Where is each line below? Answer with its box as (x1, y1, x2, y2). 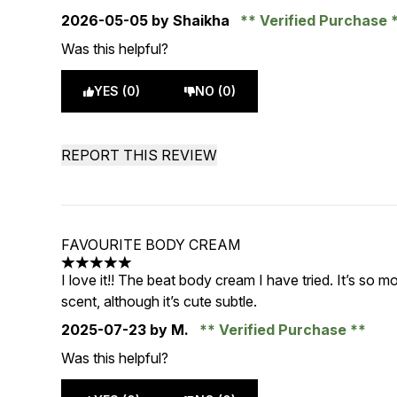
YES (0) (94, 83, 141, 98)
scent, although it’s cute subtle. (61, 292, 258, 310)
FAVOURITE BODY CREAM (61, 236, 241, 253)
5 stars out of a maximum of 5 (60, 262, 252, 281)
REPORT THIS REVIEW (61, 146, 218, 164)
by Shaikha (148, 12, 234, 29)
